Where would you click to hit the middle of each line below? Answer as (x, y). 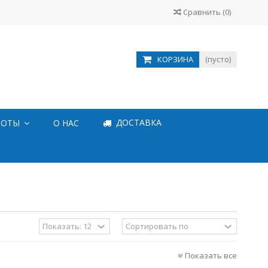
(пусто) (218, 59)
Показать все (211, 255)
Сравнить (202, 12)
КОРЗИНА (175, 59)
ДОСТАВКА (138, 123)
